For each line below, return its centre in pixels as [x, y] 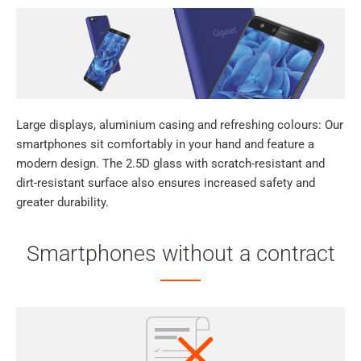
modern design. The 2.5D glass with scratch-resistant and [170, 164]
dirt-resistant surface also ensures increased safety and [166, 183]
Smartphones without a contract [180, 254]
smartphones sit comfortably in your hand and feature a [165, 145]
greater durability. [62, 203]
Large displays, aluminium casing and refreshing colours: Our [180, 125]
